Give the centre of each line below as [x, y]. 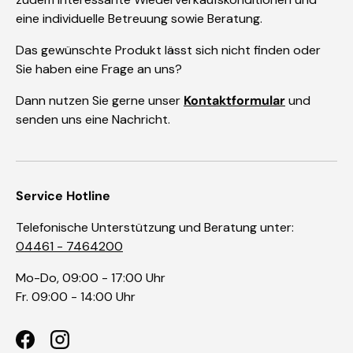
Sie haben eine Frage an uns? [99, 69]
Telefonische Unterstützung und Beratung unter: [155, 228]
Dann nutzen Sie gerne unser [100, 101]
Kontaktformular [234, 101]
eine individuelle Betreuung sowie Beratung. [139, 19]
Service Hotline [63, 196]
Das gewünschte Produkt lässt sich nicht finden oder [168, 50]
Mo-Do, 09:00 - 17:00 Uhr [91, 278]
